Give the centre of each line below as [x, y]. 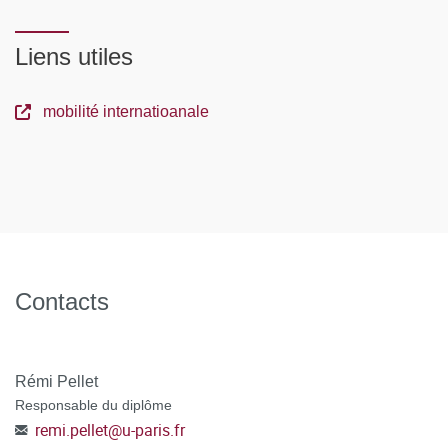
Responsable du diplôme [93, 405]
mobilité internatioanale [126, 111]
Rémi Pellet [56, 381]
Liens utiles [74, 56]
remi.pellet [71, 430]
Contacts [62, 301]
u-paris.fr [153, 430]
